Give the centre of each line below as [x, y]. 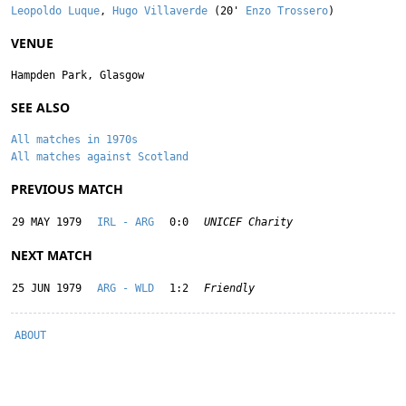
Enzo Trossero [287, 11]
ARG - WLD [126, 288]
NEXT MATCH [52, 255]
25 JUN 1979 [47, 288]
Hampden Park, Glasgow [77, 75]
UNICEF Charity [248, 222]
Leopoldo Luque [55, 11]
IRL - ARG [126, 222]
